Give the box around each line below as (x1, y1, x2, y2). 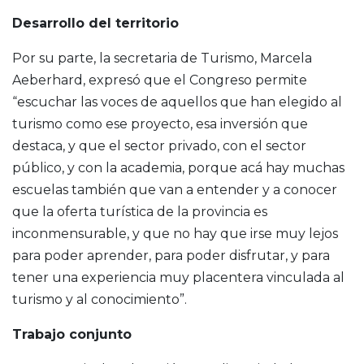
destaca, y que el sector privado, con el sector (12, 137, 306, 154)
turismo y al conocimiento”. (12, 291, 187, 307)
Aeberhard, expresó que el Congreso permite (12, 71, 307, 88)
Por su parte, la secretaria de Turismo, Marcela (12, 50, 312, 66)
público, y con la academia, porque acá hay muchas (12, 159, 344, 175)
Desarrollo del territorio (12, 15, 179, 31)
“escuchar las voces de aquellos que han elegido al (12, 93, 342, 110)
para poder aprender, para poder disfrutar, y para (12, 247, 330, 263)
